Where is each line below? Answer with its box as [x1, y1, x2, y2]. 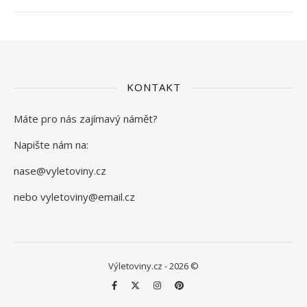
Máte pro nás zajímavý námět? [14, 112, 158, 125]
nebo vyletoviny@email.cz [14, 190, 135, 204]
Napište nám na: [14, 138, 88, 151]
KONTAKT [126, 80, 181, 94]
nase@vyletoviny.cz [14, 164, 106, 177]
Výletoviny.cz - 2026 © [108, 260, 199, 272]
